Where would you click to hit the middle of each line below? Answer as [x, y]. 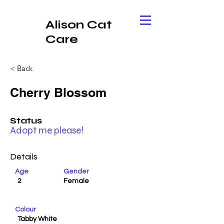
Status [26, 120]
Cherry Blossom [58, 92]
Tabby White [37, 219]
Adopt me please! [47, 130]
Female [76, 181]
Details [24, 156]
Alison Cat [79, 25]
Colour [25, 209]
